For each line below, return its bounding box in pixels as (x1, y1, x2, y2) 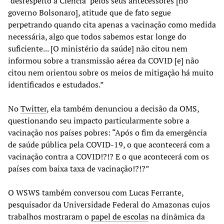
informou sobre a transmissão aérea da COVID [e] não (8, 54, 199, 66)
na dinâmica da (148, 210, 205, 222)
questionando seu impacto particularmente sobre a (8, 114, 189, 126)
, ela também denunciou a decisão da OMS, (46, 102, 199, 114)
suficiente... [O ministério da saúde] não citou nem (8, 42, 187, 54)
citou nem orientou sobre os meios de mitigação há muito (8, 66, 213, 78)
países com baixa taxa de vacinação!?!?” (8, 162, 149, 174)
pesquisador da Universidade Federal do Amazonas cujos (8, 198, 210, 210)
